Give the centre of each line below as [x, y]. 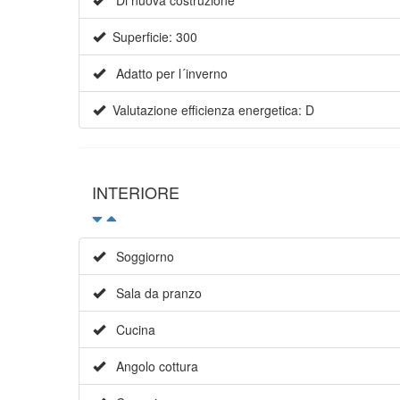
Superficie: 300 [151, 37]
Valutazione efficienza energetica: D [210, 110]
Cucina [130, 330]
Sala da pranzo [154, 293]
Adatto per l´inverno [167, 74]
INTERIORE [136, 192]
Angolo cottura [152, 367]
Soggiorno [140, 257]
